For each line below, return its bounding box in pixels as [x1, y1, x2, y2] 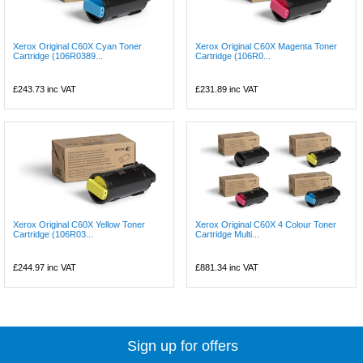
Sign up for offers [127, 337, 239, 354]
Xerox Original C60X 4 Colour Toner [195, 219, 337, 229]
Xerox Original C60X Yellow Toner [13, 219, 145, 229]
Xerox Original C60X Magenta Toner [195, 41, 338, 51]
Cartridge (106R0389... [13, 50, 103, 61]
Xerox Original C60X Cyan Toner [13, 41, 142, 51]
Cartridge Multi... [195, 228, 260, 239]
